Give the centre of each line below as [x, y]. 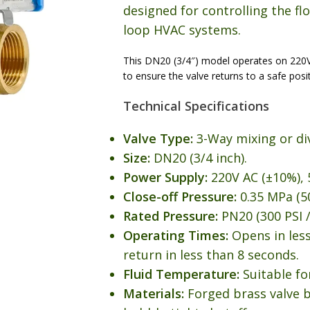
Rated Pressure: [170, 216]
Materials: [153, 293]
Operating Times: [175, 235]
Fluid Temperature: [181, 274]
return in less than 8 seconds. [211, 254]
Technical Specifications [196, 106]
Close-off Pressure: [180, 196]
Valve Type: [159, 138]
